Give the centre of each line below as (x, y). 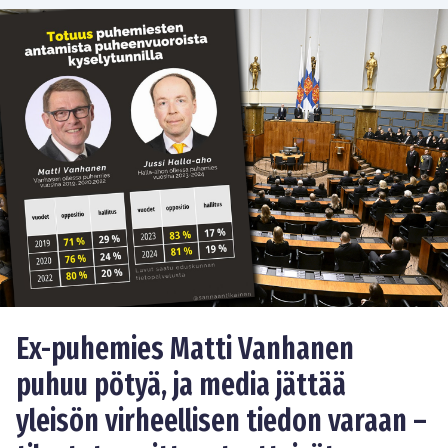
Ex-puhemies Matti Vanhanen (185, 349)
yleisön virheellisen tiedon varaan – (221, 421)
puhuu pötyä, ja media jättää (181, 385)
